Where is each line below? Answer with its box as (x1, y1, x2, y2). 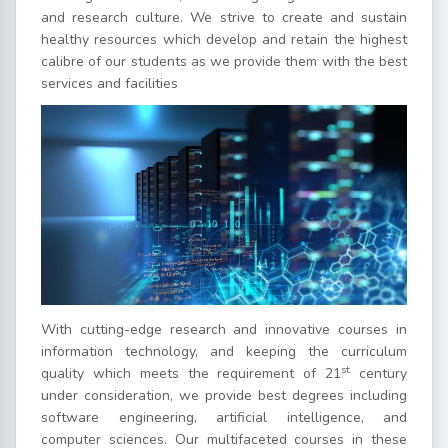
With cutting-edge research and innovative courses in (41, 319, 407, 339)
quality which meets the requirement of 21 (41, 363, 342, 383)
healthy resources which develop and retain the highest (41, 30, 407, 50)
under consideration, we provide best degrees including (41, 385, 407, 405)
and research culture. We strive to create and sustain (41, 8, 407, 28)
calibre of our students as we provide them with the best (41, 52, 407, 72)
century (350, 363, 408, 383)
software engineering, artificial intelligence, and (41, 407, 407, 427)
